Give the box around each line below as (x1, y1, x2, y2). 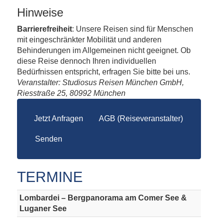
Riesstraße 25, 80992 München (17, 89, 126, 97)
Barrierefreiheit (17, 25, 72, 33)
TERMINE (17, 169, 83, 185)
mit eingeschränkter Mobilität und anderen (17, 36, 162, 44)
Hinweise (17, 6, 63, 19)
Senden (35, 135, 62, 143)
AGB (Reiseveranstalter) (99, 114, 183, 123)
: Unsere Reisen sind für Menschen (72, 25, 193, 33)
